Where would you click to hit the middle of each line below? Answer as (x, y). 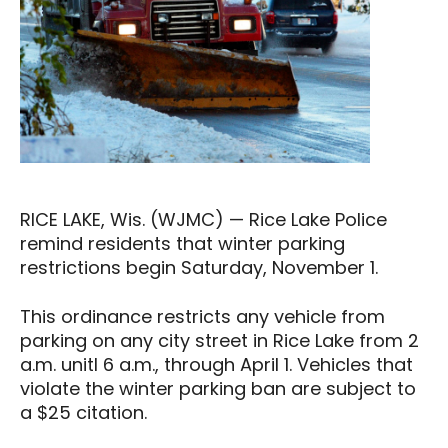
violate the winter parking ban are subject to (218, 389)
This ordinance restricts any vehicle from (202, 317)
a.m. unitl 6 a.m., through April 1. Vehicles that (216, 365)
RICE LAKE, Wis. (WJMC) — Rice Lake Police (203, 220)
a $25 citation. (83, 413)
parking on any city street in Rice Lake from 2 (219, 341)
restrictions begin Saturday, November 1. (199, 268)
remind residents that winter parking (182, 244)
